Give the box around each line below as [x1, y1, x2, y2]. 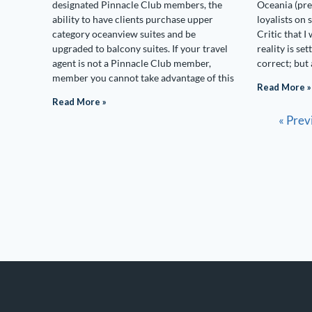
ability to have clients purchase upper [52, 13, 213, 25]
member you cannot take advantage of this [52, 72, 234, 84]
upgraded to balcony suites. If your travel [52, 42, 228, 54]
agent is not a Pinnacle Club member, [52, 57, 211, 69]
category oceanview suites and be [52, 28, 196, 40]
